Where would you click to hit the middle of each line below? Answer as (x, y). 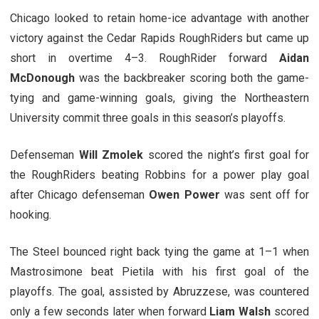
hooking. (31, 214)
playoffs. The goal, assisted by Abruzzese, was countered (159, 291)
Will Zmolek (111, 155)
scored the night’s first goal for (226, 155)
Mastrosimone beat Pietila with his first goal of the (159, 271)
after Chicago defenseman (80, 194)
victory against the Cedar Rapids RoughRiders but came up (159, 38)
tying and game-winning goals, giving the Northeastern (159, 98)
